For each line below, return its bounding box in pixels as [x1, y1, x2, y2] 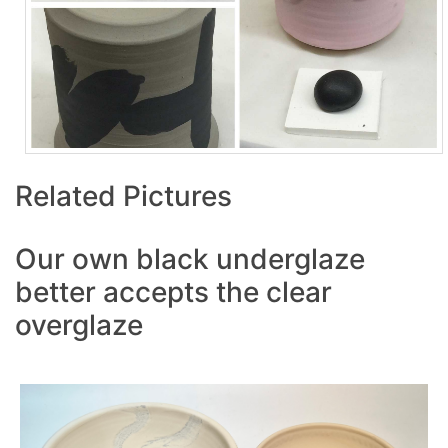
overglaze [15, 308, 143, 343]
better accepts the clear [15, 275, 332, 310]
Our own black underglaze [15, 242, 365, 277]
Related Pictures [15, 179, 232, 214]
